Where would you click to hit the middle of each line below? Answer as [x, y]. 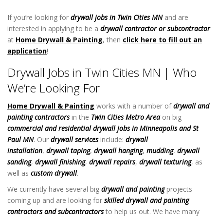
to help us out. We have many [152, 211]
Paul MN [20, 139]
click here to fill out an [162, 40]
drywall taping [68, 150]
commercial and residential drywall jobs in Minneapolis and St [103, 128]
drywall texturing [165, 162]
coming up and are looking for [56, 200]
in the [80, 117]
